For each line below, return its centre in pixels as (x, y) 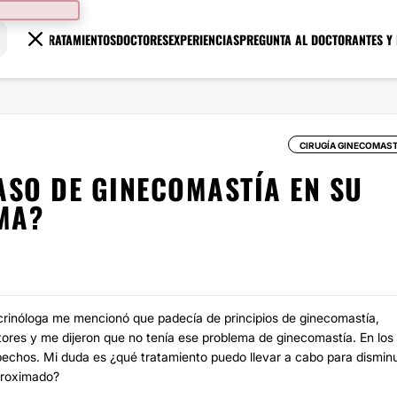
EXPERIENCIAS (204, 39)
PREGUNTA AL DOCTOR (296, 39)
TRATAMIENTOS (80, 39)
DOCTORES (143, 39)
